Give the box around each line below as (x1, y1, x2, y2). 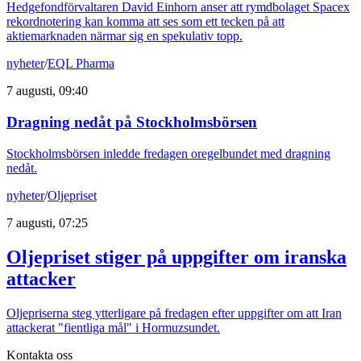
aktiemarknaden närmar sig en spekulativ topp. (6, 29, 243, 44)
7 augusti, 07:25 (6, 215, 88, 230)
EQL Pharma (48, 56, 114, 71)
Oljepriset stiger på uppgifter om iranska (6, 246, 346, 268)
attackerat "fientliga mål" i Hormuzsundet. (6, 320, 220, 334)
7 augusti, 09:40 (6, 84, 88, 98)
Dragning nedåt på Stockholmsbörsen (6, 114, 257, 131)
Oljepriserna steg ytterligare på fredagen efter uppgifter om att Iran (6, 305, 342, 320)
